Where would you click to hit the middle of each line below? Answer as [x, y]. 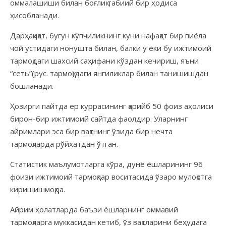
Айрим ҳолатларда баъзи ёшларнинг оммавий [94, 209]
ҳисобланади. [35, 15]
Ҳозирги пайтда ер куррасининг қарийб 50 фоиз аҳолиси [112, 106]
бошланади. [32, 86]
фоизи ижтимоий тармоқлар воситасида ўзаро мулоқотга [111, 176]
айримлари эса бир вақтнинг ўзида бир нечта [91, 131]
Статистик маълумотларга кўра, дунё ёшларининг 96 [106, 164]
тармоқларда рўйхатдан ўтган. [64, 144]
